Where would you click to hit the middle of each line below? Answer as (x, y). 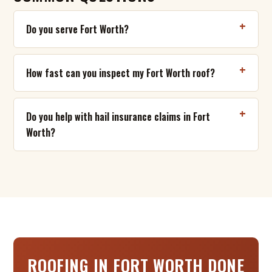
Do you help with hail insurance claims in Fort (118, 116)
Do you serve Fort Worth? (77, 29)
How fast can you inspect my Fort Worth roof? (121, 73)
